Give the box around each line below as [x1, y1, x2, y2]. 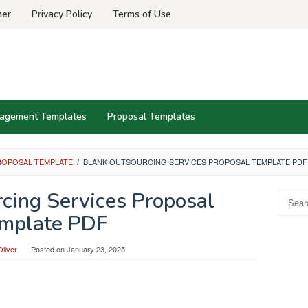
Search [277, 189, 305, 202]
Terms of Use [113, 8, 171, 21]
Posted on [31, 243, 67, 254]
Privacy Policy [32, 8, 92, 21]
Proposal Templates [107, 110, 195, 123]
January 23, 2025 [67, 243, 125, 254]
